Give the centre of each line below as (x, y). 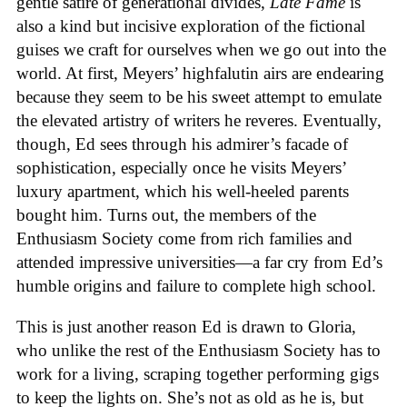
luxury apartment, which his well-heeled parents (183, 192)
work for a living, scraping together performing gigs (198, 374)
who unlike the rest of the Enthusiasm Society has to (199, 350)
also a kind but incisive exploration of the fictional (191, 26)
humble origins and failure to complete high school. (199, 286)
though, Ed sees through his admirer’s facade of (182, 144)
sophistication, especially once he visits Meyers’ (181, 168)
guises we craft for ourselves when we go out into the (201, 50)
